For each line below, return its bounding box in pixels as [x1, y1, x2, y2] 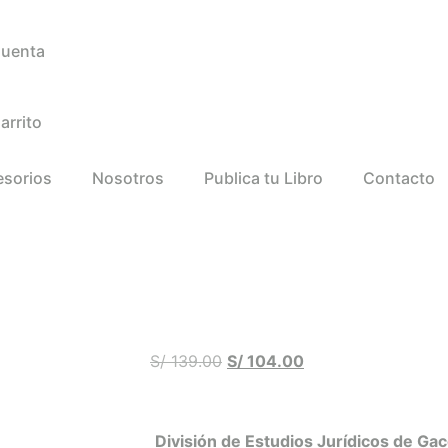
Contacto [363, 168, 435, 188]
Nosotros [92, 168, 164, 188]
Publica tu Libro [204, 168, 323, 188]
